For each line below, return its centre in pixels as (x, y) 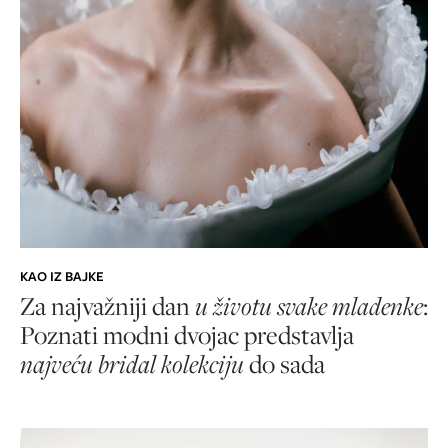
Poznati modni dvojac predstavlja (187, 335)
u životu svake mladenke (309, 306)
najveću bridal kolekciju (134, 364)
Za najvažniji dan (107, 306)
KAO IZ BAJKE (62, 277)
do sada (287, 364)
